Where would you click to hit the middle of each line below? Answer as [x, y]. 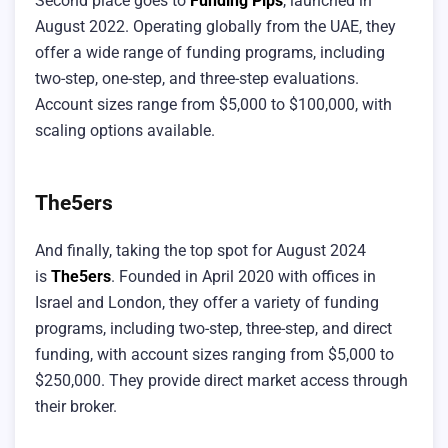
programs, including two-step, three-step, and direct [213, 329]
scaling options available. [127, 130]
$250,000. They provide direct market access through [221, 381]
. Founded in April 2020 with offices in [243, 277]
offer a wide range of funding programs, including [210, 52]
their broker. [76, 407]
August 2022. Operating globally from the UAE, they [215, 26]
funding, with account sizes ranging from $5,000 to [214, 355]
